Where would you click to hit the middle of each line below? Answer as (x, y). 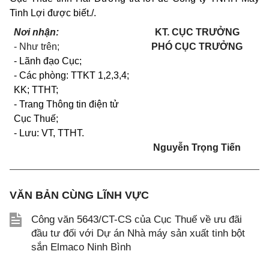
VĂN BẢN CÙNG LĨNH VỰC (79, 195)
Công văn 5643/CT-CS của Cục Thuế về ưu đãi (137, 219)
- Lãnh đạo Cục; (48, 61)
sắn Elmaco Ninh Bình (81, 247)
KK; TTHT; (36, 90)
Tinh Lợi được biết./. (53, 13)
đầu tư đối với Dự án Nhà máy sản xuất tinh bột (138, 233)
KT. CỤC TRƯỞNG (197, 32)
